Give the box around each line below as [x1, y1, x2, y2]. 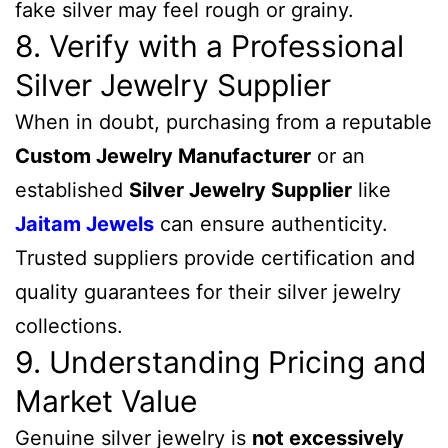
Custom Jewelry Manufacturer [15, 144, 311, 168]
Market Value [15, 383, 197, 419]
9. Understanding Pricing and [15, 344, 427, 380]
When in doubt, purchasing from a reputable [15, 110, 432, 134]
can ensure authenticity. [154, 212, 388, 236]
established [15, 178, 129, 202]
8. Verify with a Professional [15, 28, 404, 64]
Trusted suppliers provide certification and [15, 246, 415, 270]
